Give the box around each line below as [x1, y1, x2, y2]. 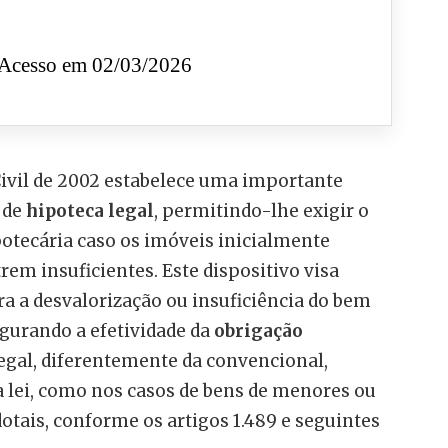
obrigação [213, 320, 303, 343]
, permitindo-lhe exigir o [153, 200, 369, 223]
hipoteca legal [25, 200, 154, 223]
